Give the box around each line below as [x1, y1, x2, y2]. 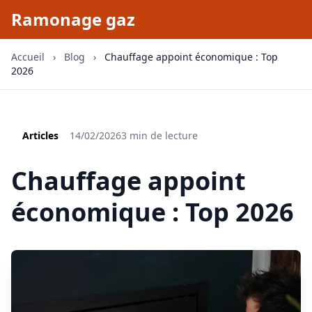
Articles [22, 129, 58, 142]
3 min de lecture [121, 129, 198, 142]
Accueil [11, 50, 45, 63]
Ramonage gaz [11, 8, 135, 31]
